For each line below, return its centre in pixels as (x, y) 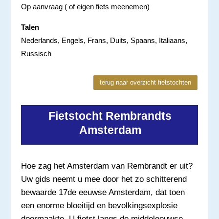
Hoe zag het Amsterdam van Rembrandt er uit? (107, 166)
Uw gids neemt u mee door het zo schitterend (104, 179)
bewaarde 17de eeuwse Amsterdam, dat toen (103, 192)
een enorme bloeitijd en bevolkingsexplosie (99, 205)
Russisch (36, 53)
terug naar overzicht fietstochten (146, 82)
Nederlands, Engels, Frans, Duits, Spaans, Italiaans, (104, 40)
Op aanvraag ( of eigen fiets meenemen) (85, 6)
